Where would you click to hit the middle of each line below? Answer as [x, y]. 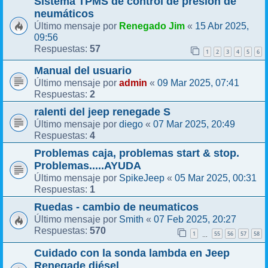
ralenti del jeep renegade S [102, 112]
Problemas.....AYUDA [88, 166]
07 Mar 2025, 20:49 [194, 124]
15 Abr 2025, [222, 26]
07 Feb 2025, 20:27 [195, 219]
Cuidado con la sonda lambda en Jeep [132, 253]
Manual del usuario [83, 71]
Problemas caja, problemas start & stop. [137, 153]
